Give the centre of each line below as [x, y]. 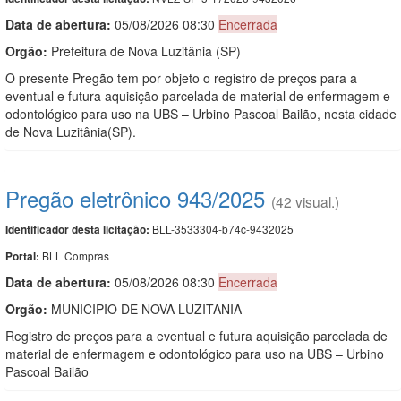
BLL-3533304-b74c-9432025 [222, 228]
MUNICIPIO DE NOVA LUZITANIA [145, 308]
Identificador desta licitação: [77, 229]
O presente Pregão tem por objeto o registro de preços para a [181, 77]
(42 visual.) [305, 201]
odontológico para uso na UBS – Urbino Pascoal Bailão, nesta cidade [201, 113]
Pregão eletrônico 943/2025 [135, 198]
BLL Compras [76, 255]
